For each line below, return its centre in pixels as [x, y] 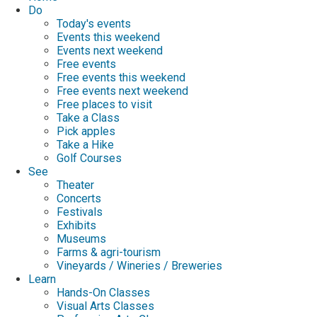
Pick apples [86, 131]
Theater [75, 185]
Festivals [80, 212]
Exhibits [76, 225]
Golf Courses [89, 158]
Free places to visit [104, 104]
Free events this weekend [121, 77]
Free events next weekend [122, 91]
